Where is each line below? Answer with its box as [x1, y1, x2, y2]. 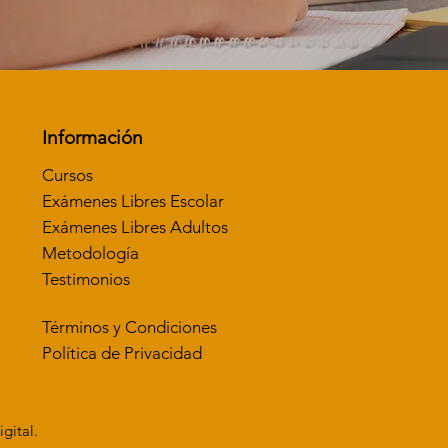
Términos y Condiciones [41, 316, 217, 337]
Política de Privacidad [41, 342, 202, 363]
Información [41, 126, 143, 150]
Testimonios [41, 269, 130, 290]
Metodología [41, 243, 139, 264]
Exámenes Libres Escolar [41, 191, 224, 212]
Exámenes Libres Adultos [41, 217, 228, 238]
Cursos [41, 165, 93, 186]
